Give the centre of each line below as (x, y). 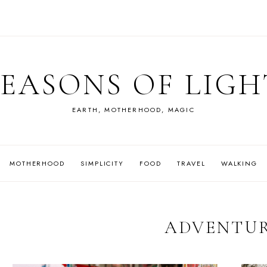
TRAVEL (191, 163)
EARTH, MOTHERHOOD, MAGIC (133, 110)
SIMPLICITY (102, 163)
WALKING (239, 163)
